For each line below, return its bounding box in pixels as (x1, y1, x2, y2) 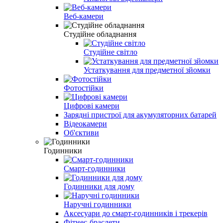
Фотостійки (64, 83, 104, 92)
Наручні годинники (64, 200, 131, 209)
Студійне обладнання (64, 29, 136, 38)
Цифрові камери (64, 101, 119, 110)
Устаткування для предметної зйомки (84, 65, 211, 74)
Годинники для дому (64, 182, 134, 191)
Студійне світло (84, 47, 137, 56)
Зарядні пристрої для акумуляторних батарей (64, 110, 217, 119)
